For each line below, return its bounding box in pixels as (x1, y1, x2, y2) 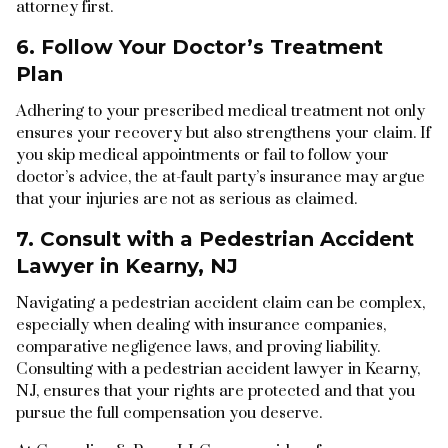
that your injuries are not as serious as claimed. (16, 188, 357, 209)
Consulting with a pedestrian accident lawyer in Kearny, (16, 358, 420, 379)
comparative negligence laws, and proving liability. (16, 336, 380, 357)
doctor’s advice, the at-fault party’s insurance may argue (16, 166, 425, 187)
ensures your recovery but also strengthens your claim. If (16, 122, 431, 143)
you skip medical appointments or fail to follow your (16, 144, 389, 165)
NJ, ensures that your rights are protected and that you (16, 380, 415, 401)
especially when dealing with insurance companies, (16, 314, 386, 335)
